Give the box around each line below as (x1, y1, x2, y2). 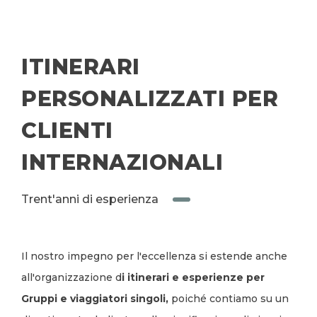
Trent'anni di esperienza (21, 192, 158, 206)
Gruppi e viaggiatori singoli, (21, 292, 168, 305)
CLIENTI (21, 117, 113, 144)
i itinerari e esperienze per (122, 271, 265, 284)
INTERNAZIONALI (21, 149, 223, 175)
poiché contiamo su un (168, 292, 289, 305)
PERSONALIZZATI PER (21, 86, 278, 112)
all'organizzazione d (21, 271, 122, 284)
